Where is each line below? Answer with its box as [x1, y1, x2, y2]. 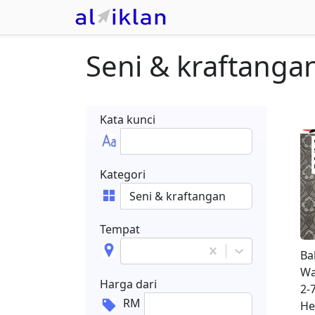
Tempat [100, 221, 140, 237]
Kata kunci [100, 112, 155, 127]
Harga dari [100, 276, 157, 292]
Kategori [100, 167, 146, 182]
